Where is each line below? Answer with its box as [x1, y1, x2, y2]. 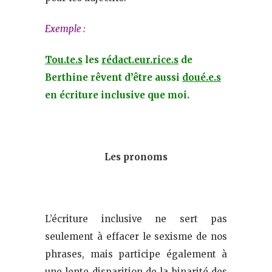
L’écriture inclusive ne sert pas [45, 213, 227, 225]
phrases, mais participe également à [45, 248, 227, 260]
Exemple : [45, 23, 85, 35]
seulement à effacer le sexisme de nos [45, 231, 227, 243]
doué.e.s [182, 72, 221, 84]
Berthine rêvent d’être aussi [45, 72, 182, 84]
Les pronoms [104, 151, 168, 163]
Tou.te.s [45, 54, 83, 66]
